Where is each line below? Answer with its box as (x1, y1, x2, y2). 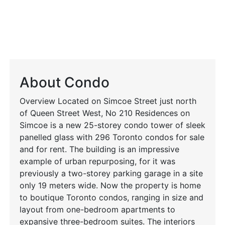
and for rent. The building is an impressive (20, 144, 179, 154)
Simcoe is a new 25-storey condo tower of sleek (20, 120, 205, 130)
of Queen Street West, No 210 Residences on (20, 108, 190, 118)
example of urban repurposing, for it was (20, 156, 175, 166)
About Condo (20, 74, 109, 91)
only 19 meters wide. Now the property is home (20, 180, 201, 190)
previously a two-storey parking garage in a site (20, 168, 203, 178)
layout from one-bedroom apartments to (20, 204, 175, 214)
